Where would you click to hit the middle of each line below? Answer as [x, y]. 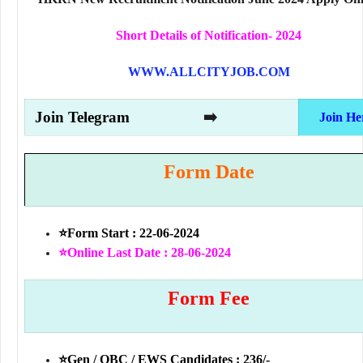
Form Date [209, 172]
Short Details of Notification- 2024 [209, 36]
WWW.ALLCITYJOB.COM [209, 72]
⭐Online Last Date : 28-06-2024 [145, 253]
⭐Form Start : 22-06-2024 [129, 233]
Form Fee [209, 299]
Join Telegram [88, 117]
